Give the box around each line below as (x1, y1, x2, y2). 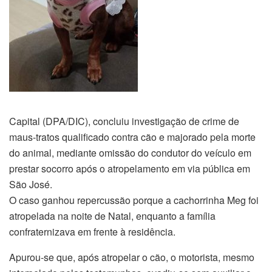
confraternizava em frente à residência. (9, 224, 175, 239)
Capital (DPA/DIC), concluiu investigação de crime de (9, 114, 239, 128)
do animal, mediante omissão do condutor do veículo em (9, 145, 251, 160)
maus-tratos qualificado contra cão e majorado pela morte (9, 129, 256, 144)
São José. (9, 177, 52, 191)
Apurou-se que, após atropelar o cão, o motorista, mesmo (9, 250, 254, 264)
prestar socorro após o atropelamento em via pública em (9, 161, 250, 175)
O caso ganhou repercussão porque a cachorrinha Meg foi (9, 192, 259, 207)
